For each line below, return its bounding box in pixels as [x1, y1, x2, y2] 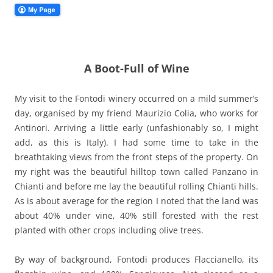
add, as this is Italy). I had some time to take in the [15, 136, 258, 148]
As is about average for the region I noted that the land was [15, 195, 258, 207]
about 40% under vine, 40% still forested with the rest [15, 210, 258, 221]
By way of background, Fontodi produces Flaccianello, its [15, 253, 258, 265]
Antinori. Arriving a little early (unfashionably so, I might [15, 122, 258, 133]
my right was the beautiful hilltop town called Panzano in [15, 166, 258, 177]
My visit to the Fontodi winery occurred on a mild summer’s [15, 93, 258, 104]
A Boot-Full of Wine [83, 61, 190, 76]
